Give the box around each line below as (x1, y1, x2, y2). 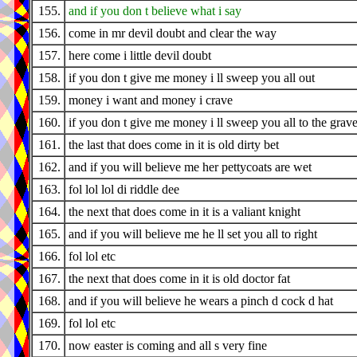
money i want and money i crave (69, 93, 233, 108)
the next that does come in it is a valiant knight (69, 205, 300, 219)
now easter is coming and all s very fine (69, 339, 267, 353)
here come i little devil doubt (69, 49, 211, 63)
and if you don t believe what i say (69, 4, 241, 18)
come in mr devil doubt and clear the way (69, 26, 277, 41)
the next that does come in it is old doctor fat (69, 272, 290, 286)
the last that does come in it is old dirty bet (69, 138, 279, 152)
